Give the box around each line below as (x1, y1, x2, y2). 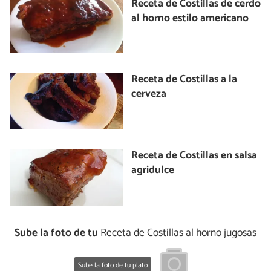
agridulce (131, 162, 175, 180)
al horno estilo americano (131, 9, 249, 27)
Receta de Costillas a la (131, 71, 238, 89)
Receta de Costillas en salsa (131, 147, 258, 165)
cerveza (131, 85, 167, 103)
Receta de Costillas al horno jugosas (98, 224, 256, 242)
